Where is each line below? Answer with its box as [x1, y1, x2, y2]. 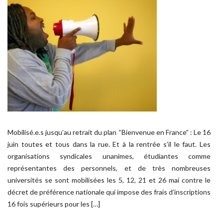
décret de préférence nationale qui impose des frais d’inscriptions [7, 188, 211, 196]
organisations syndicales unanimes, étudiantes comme [7, 152, 211, 160]
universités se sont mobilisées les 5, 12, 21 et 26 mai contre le [7, 176, 211, 184]
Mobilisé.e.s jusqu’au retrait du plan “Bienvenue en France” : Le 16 [7, 128, 211, 136]
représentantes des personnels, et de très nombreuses [7, 164, 211, 172]
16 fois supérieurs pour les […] [7, 200, 100, 208]
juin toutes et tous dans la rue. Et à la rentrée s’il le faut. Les [7, 140, 211, 148]
